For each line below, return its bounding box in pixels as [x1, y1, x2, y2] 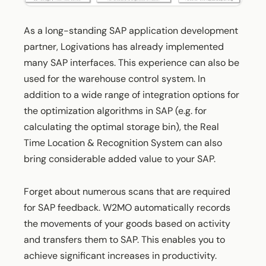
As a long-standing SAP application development [24, 24, 238, 37]
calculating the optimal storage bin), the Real [24, 120, 219, 133]
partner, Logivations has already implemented [24, 40, 224, 53]
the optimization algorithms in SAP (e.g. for [24, 104, 207, 117]
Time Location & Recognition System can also [24, 136, 222, 149]
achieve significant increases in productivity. [24, 249, 217, 262]
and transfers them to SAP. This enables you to [24, 233, 225, 246]
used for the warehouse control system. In [24, 72, 205, 85]
